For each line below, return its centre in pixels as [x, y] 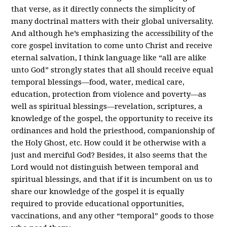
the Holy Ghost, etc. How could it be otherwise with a [109, 143]
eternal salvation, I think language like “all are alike [109, 58]
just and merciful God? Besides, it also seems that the [109, 155]
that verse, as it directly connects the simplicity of [103, 9]
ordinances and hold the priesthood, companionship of [113, 130]
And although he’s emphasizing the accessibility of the [112, 33]
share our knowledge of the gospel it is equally [98, 191]
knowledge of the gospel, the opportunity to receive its [112, 118]
